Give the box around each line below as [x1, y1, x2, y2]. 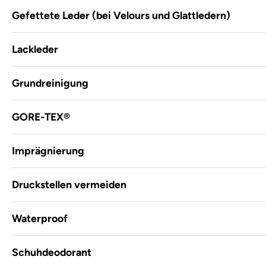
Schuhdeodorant [12, 246, 91, 258]
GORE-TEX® [12, 110, 70, 123]
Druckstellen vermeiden [12, 178, 126, 191]
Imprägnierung [12, 144, 84, 157]
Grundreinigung [12, 77, 88, 89]
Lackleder [12, 43, 58, 55]
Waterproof [12, 212, 68, 224]
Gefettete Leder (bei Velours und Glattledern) [12, 9, 230, 21]
